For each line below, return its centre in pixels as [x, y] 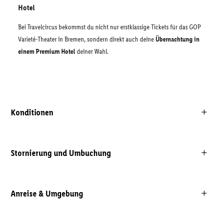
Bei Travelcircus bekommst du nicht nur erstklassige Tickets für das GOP [109, 27]
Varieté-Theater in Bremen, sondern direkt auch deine [87, 39]
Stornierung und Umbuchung [61, 153]
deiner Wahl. [92, 52]
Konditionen [32, 112]
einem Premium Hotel [47, 52]
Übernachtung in [177, 39]
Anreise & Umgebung [47, 193]
